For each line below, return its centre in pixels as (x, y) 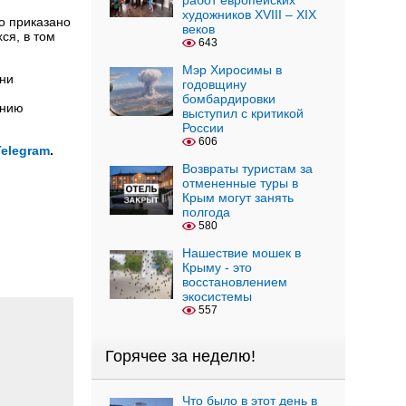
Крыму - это (217, 267)
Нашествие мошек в (242, 253)
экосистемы (217, 296)
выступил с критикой (243, 113)
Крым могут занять (238, 198)
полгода (206, 212)
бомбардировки (229, 99)
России (203, 128)
